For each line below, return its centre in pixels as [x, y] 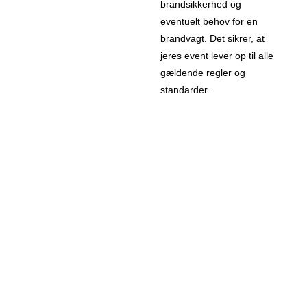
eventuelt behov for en [209, 22]
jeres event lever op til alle [217, 56]
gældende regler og [203, 73]
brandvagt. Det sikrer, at [212, 39]
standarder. [185, 90]
